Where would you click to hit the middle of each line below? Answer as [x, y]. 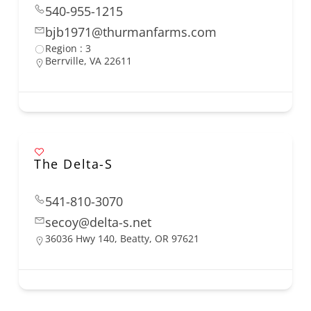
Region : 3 [68, 49]
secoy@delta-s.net [98, 222]
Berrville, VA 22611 [89, 61]
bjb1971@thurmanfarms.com [131, 32]
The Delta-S [74, 164]
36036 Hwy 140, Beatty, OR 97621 [122, 239]
